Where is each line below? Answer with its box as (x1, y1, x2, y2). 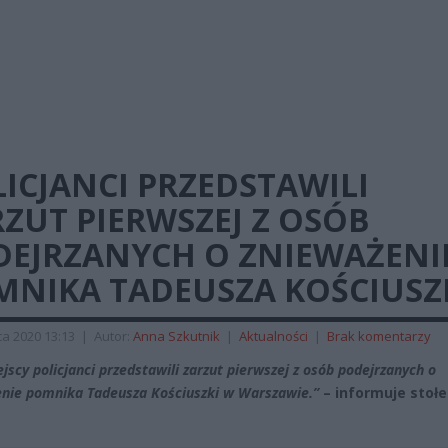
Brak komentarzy (327, 327, 431, 345)
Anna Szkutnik (133, 327, 220, 345)
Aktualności (239, 327, 308, 345)
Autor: (94, 327, 133, 345)
